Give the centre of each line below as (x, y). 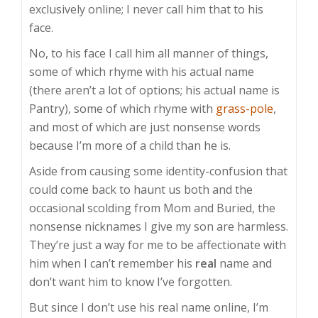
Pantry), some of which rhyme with (122, 109)
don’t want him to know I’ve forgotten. (131, 282)
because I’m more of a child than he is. (130, 146)
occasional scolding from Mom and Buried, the (152, 208)
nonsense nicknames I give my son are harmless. (159, 226)
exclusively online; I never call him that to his (146, 9)
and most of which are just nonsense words (145, 127)
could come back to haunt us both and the (141, 190)
